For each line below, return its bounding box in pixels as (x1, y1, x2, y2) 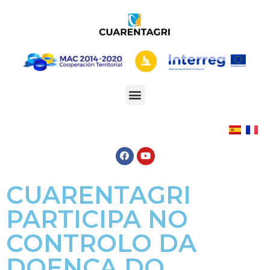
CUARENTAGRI (6, 180, 191, 210)
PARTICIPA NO (6, 204, 188, 234)
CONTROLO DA (6, 228, 196, 258)
